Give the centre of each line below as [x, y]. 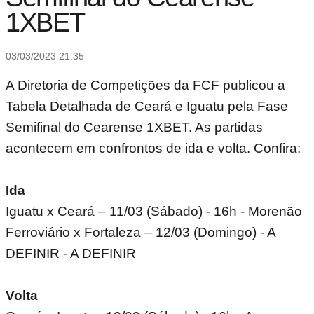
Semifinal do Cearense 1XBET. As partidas [134, 127]
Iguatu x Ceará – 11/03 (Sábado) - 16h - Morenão [154, 211]
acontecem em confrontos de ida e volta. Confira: [153, 148]
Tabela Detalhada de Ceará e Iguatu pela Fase [147, 106]
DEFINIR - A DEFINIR [71, 253]
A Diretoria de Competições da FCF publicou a [145, 85]
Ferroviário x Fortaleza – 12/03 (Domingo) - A [141, 232]
